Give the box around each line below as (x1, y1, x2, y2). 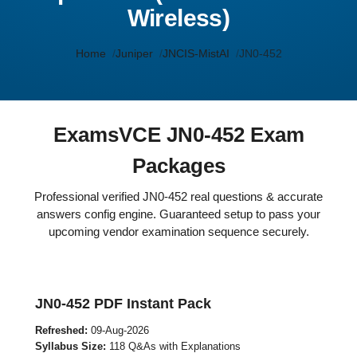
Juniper (115, 47, 153, 60)
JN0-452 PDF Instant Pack (35, 296, 211, 312)
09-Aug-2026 (88, 324, 149, 336)
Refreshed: (35, 324, 88, 336)
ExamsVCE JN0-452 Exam (53, 123, 304, 147)
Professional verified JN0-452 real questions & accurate (34, 190, 323, 203)
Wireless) (127, 5, 230, 31)
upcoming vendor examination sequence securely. (48, 225, 309, 238)
